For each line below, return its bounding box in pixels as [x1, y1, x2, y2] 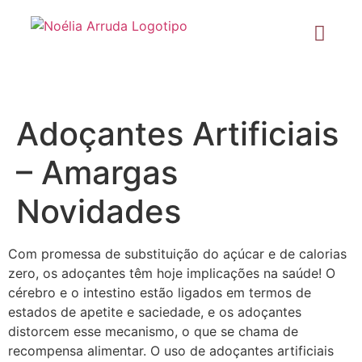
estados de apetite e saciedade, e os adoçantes [8, 304, 301, 320]
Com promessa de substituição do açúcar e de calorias [8, 246, 347, 262]
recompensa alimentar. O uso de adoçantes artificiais [8, 343, 334, 359]
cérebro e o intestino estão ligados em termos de [8, 284, 311, 301]
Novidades [16, 192, 181, 231]
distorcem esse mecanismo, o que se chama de [8, 323, 298, 339]
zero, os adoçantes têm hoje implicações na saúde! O [8, 265, 335, 281]
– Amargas [16, 153, 178, 192]
